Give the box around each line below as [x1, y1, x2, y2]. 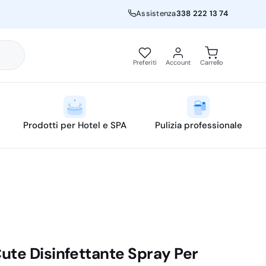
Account [166, 58, 191, 66]
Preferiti [133, 58, 157, 66]
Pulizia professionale [154, 119, 242, 131]
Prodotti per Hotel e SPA [23, 119, 126, 131]
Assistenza [136, 8, 176, 18]
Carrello [199, 58, 223, 66]
